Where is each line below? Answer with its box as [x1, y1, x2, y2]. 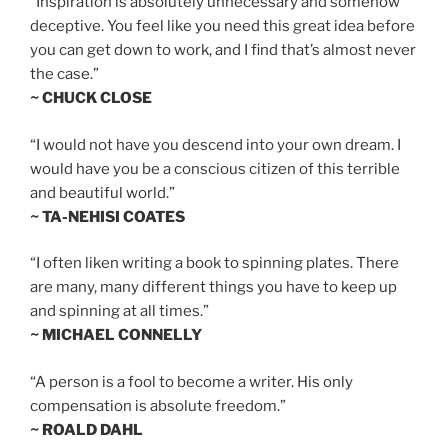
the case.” [30, 65, 99, 84]
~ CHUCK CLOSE [30, 89, 152, 108]
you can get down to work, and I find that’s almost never [30, 41, 416, 60]
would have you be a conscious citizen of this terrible [30, 159, 400, 178]
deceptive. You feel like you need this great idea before [30, 17, 415, 36]
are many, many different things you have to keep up [30, 278, 397, 297]
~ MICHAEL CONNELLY [30, 326, 202, 345]
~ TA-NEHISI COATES [30, 207, 185, 226]
